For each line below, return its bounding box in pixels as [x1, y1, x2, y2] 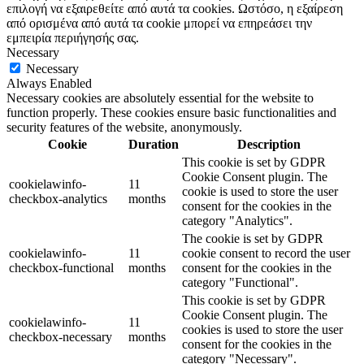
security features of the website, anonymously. [6, 119, 242, 134]
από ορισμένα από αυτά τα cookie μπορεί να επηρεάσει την [6, 15, 312, 30]
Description [236, 136, 301, 151]
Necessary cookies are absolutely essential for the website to [6, 90, 314, 105]
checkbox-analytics [9, 191, 107, 206]
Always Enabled [6, 76, 92, 90]
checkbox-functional [9, 260, 114, 275]
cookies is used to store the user [182, 322, 343, 336]
